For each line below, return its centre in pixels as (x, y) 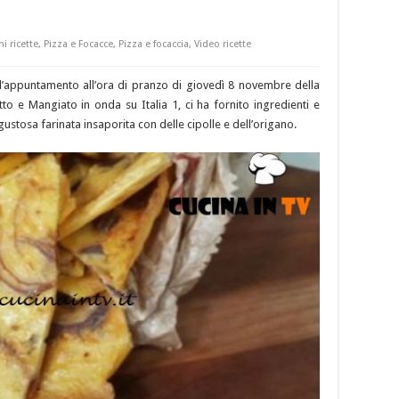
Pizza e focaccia (154, 45)
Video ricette (223, 45)
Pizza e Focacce (78, 45)
